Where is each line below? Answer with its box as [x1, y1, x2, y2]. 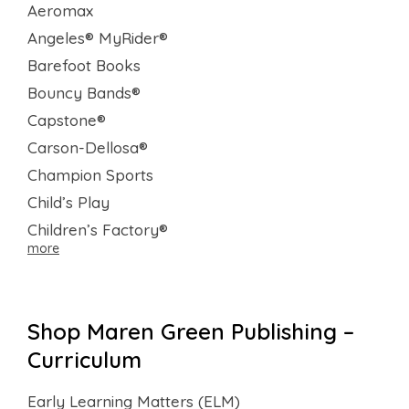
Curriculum [27, 346, 142, 374]
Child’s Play [27, 193, 110, 213]
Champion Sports [27, 165, 153, 185]
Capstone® [27, 110, 106, 131]
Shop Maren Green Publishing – [27, 318, 354, 346]
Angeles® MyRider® [27, 28, 168, 48]
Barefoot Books [27, 56, 141, 76]
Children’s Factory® [27, 220, 168, 240]
